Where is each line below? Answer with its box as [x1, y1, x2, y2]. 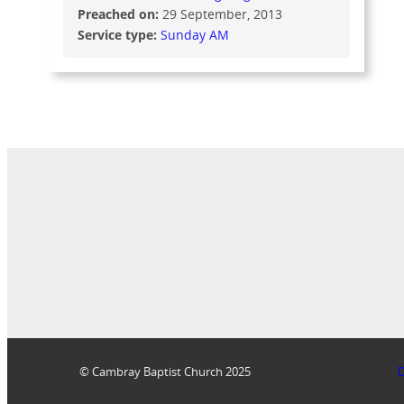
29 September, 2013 [162, 5, 283, 23]
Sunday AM [161, 25, 230, 43]
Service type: [78, 25, 161, 43]
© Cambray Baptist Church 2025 [79, 363, 251, 381]
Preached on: [78, 5, 163, 23]
